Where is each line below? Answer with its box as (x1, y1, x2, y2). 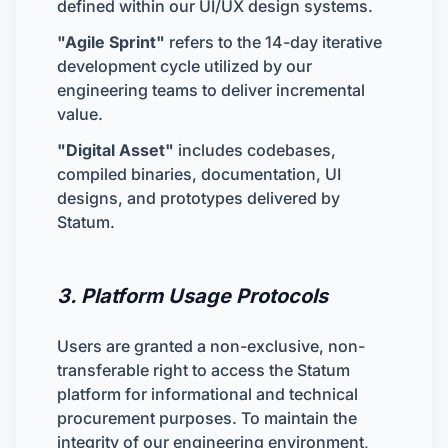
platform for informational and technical (57, 384, 358, 404)
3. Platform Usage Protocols (57, 284, 328, 308)
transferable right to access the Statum (57, 360, 350, 380)
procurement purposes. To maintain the (57, 408, 357, 428)
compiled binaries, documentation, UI (57, 164, 341, 184)
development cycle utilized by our (57, 56, 312, 76)
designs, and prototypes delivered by (57, 188, 340, 208)
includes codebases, (174, 140, 336, 160)
